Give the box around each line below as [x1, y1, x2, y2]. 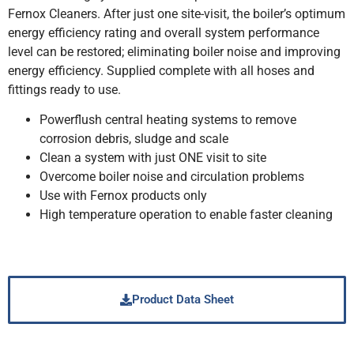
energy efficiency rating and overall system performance [8, 24, 319, 40]
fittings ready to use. [8, 81, 121, 97]
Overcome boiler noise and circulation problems [40, 169, 304, 185]
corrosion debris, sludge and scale [40, 131, 228, 147]
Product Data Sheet [132, 292, 234, 307]
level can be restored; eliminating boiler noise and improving [8, 43, 341, 59]
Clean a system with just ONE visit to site [40, 150, 266, 166]
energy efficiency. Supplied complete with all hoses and [8, 62, 314, 78]
